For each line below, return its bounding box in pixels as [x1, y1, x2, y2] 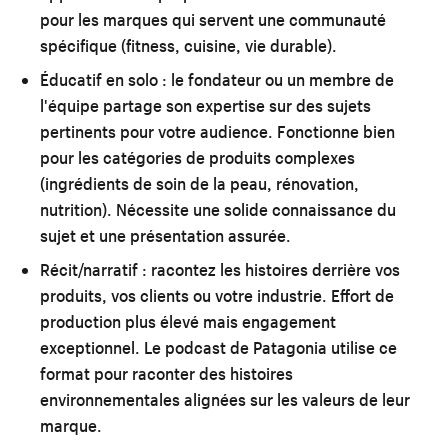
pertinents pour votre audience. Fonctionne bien [40, 120, 395, 142]
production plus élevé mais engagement [40, 310, 336, 332]
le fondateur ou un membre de [167, 68, 394, 90]
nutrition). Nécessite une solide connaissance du [40, 198, 396, 220]
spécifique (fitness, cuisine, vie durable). [40, 34, 337, 56]
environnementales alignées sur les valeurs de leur [40, 388, 410, 410]
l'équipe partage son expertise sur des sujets [40, 94, 371, 116]
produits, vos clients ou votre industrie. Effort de [40, 284, 394, 306]
